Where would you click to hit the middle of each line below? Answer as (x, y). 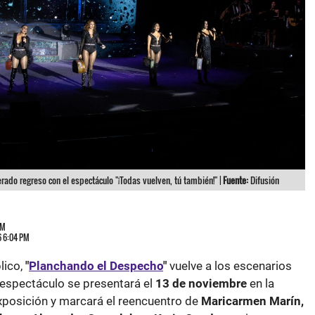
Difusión (264, 180)
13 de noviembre (201, 284)
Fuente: (236, 180)
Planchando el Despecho (96, 266)
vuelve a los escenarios (229, 266)
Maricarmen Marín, (252, 301)
